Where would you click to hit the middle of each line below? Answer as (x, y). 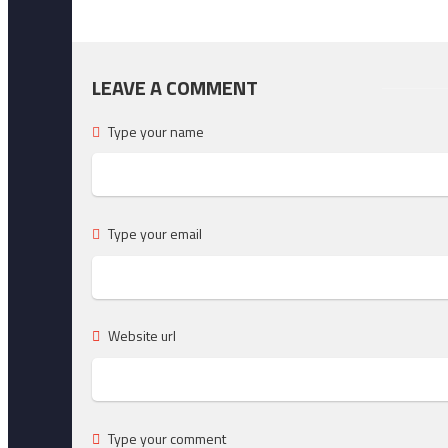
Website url (140, 336)
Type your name (154, 131)
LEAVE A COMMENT (175, 87)
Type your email (153, 233)
